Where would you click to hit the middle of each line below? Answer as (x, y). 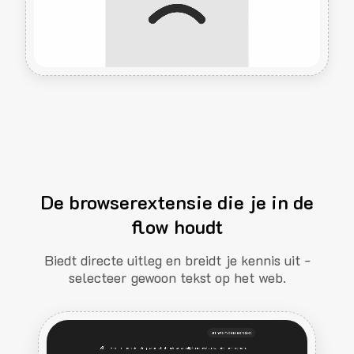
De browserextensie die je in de (177, 201)
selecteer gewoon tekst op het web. (177, 277)
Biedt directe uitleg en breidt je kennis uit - (177, 260)
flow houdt (177, 226)
